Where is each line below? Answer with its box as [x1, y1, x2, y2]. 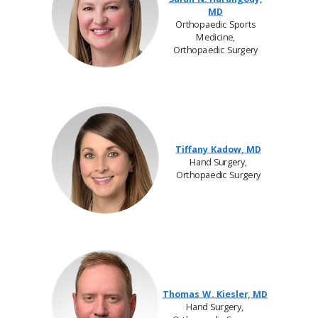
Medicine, [195, 31, 236, 43]
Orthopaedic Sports [175, 18, 256, 31]
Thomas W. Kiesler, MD [162, 287, 268, 300]
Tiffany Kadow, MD [175, 143, 261, 155]
